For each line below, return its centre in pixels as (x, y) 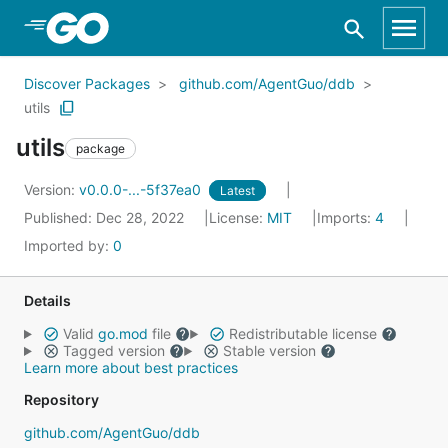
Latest (237, 190)
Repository (61, 399)
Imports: (346, 217)
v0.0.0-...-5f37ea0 (142, 189)
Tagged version (113, 350)
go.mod (122, 333)
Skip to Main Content (121, 27)
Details (47, 300)
